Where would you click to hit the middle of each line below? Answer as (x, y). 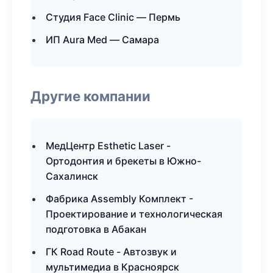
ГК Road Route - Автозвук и (111, 252)
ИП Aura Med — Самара (102, 40)
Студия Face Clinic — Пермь (113, 17)
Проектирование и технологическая (134, 214)
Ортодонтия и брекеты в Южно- (123, 161)
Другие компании (90, 96)
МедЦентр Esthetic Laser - (108, 146)
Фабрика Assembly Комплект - (119, 199)
